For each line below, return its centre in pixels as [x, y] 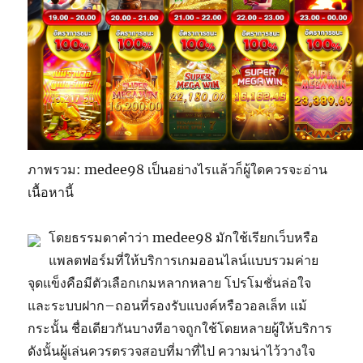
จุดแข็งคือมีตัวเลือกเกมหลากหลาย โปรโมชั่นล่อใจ [170, 283]
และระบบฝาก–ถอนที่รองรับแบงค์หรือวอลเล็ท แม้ [168, 305]
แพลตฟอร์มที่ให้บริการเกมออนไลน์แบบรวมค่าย [184, 260]
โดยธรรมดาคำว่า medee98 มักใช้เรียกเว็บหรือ [184, 237]
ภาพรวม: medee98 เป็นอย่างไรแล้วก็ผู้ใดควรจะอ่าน [178, 169]
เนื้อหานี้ [51, 192]
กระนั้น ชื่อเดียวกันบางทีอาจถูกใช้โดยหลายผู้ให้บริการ [180, 328]
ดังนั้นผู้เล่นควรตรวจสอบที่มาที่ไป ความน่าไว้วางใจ [172, 351]
